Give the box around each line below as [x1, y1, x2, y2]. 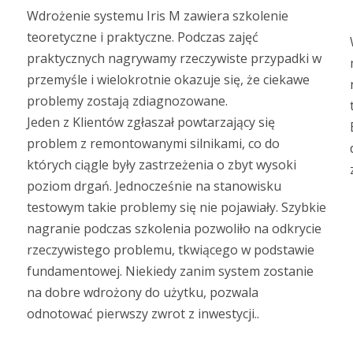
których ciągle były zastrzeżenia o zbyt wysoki [27, 155, 296, 173]
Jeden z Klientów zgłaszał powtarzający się [27, 113, 275, 131]
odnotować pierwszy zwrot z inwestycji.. [27, 304, 259, 322]
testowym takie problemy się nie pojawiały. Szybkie [27, 198, 326, 216]
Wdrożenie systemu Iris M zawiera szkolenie [27, 6, 288, 24]
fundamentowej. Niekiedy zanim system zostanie [27, 262, 314, 280]
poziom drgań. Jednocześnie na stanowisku [27, 176, 281, 195]
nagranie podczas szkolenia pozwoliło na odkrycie [27, 219, 321, 237]
